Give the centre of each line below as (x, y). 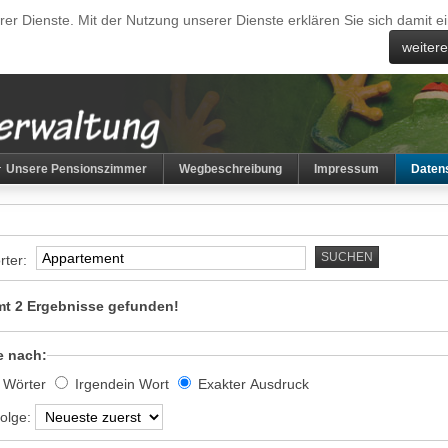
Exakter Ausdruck (253, 384)
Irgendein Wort (122, 384)
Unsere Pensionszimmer (76, 169)
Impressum (346, 169)
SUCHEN (347, 257)
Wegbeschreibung (230, 169)
